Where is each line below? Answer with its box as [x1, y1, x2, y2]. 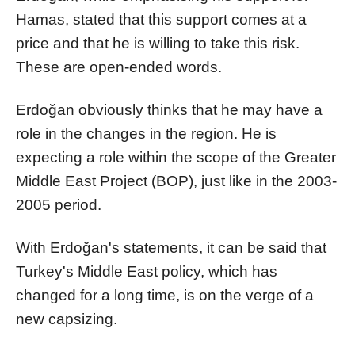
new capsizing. [16, 311, 117, 328]
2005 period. [16, 197, 101, 214]
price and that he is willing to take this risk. [16, 35, 300, 52]
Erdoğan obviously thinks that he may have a [16, 101, 323, 119]
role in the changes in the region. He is [16, 125, 277, 143]
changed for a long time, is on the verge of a [16, 287, 314, 304]
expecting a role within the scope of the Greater [16, 149, 336, 166]
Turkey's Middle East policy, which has [16, 263, 277, 281]
